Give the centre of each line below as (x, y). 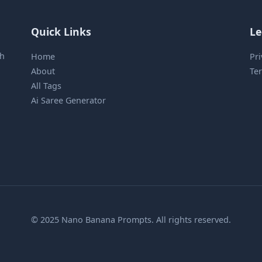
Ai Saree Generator (69, 100)
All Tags (46, 85)
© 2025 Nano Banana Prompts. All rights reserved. (131, 219)
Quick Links (61, 31)
